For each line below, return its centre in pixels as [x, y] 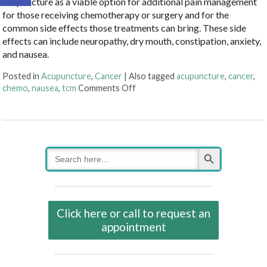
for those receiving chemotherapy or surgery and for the [116, 15]
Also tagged [153, 76]
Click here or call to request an [133, 213]
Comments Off [107, 88]
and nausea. [26, 54]
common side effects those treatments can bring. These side [125, 28]
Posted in [22, 76]
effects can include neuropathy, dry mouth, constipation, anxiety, [132, 41]
